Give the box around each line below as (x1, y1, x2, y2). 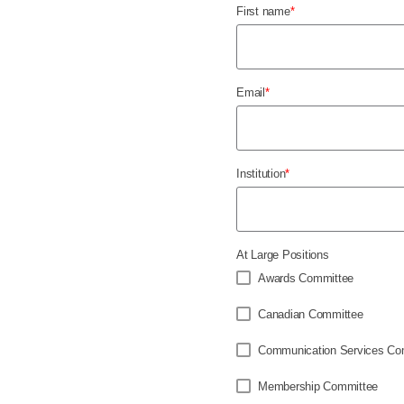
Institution (236, 167, 286, 180)
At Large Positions (236, 248, 329, 262)
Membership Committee (258, 380, 378, 393)
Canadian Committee (258, 308, 363, 321)
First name (236, 5, 290, 18)
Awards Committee (258, 271, 353, 285)
